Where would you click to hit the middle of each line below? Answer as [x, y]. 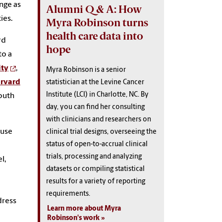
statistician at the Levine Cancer [95, 82]
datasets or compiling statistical [95, 169]
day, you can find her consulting [95, 107]
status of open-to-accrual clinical [97, 144]
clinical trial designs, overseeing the [101, 132]
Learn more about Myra [84, 209]
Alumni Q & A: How [94, 9]
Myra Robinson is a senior [86, 70]
